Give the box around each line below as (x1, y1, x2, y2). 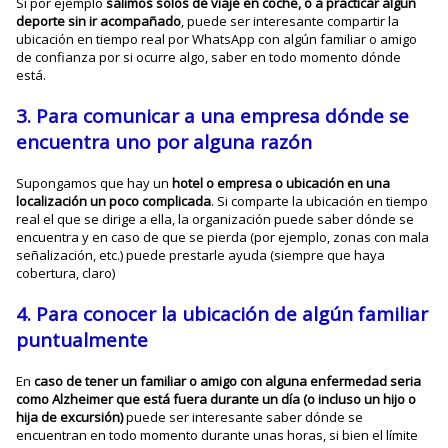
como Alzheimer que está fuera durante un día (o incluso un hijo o (16, 389, 417, 408)
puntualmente (16, 326, 149, 353)
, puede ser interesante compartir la (181, 11, 400, 30)
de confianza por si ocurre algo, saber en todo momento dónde (16, 47, 402, 66)
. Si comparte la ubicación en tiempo (211, 191, 429, 210)
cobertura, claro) (16, 263, 116, 282)
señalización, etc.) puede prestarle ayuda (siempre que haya (16, 245, 386, 264)
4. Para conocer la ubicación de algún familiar (16, 300, 429, 327)
